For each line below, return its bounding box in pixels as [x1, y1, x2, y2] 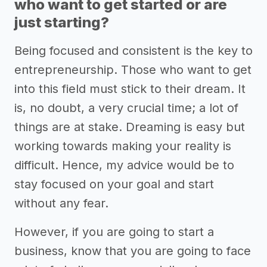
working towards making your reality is [14, 139, 231, 154]
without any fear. [14, 196, 108, 211]
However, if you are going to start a [14, 225, 214, 240]
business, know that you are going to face [14, 244, 251, 259]
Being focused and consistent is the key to [14, 44, 253, 58]
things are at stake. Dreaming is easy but [14, 120, 245, 135]
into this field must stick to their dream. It [14, 82, 246, 97]
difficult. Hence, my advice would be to [14, 158, 234, 173]
